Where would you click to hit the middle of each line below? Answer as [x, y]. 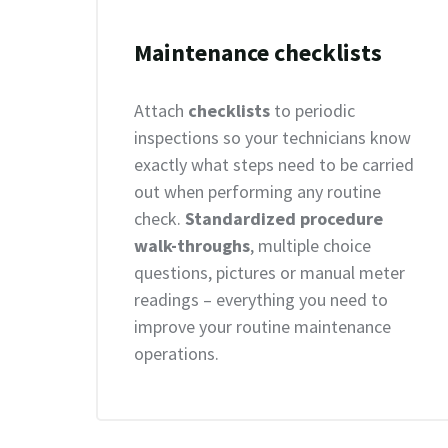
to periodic [312, 110]
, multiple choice [310, 245]
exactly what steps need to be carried [274, 164]
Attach [161, 110]
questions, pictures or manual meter [269, 272]
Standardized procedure [284, 218]
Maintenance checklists [258, 52]
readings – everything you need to [261, 299]
